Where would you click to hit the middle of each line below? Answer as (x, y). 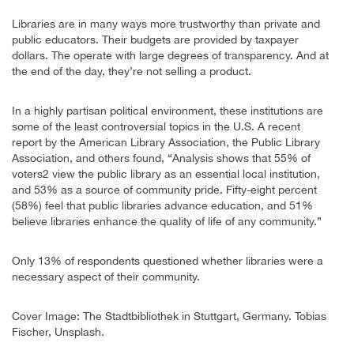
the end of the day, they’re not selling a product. (132, 71)
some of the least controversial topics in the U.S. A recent (156, 126)
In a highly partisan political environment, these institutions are (168, 110)
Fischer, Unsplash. (58, 331)
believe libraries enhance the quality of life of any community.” (167, 221)
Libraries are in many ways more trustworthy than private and (166, 23)
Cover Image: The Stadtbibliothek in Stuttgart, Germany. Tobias (169, 316)
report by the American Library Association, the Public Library (166, 142)
